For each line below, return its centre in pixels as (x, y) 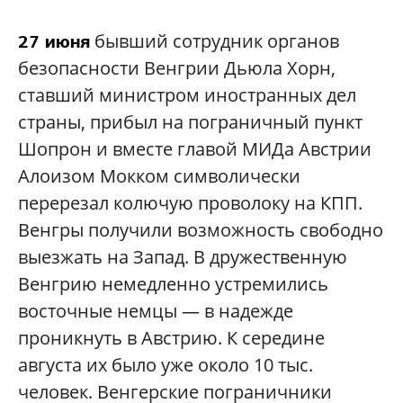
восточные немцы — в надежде (156, 310)
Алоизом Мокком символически (159, 175)
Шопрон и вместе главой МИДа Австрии (195, 148)
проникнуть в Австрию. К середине (171, 337)
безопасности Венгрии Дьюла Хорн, (177, 67)
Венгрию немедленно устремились (173, 283)
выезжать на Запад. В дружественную (183, 256)
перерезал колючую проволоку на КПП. (190, 202)
